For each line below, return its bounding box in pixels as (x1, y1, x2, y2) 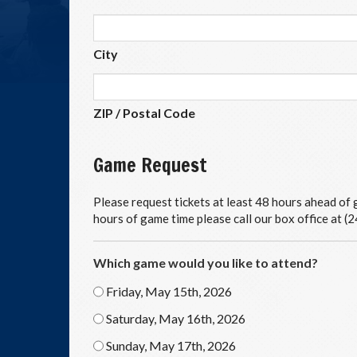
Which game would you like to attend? (93, 255, 318, 270)
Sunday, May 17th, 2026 (106, 338, 236, 353)
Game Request (93, 151, 207, 178)
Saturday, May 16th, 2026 (106, 311, 245, 326)
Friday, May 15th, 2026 (106, 284, 232, 299)
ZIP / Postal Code (93, 105, 195, 120)
